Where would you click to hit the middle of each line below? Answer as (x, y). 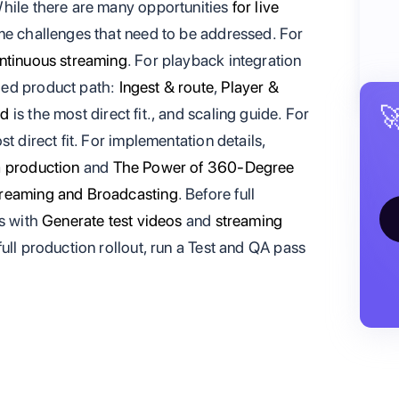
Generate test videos (112, 220)
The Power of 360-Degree (204, 167)
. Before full (216, 194)
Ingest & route (167, 87)
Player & (250, 87)
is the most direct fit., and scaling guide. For (159, 114)
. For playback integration (214, 60)
